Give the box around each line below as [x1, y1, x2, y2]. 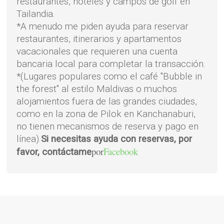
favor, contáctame [16, 146, 92, 158]
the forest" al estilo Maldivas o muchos [16, 83, 177, 95]
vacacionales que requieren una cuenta [16, 46, 178, 57]
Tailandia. [16, 8, 55, 20]
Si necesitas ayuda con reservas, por [41, 133, 192, 145]
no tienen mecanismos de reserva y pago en [16, 121, 199, 132]
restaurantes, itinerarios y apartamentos [16, 33, 182, 45]
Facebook [103, 145, 138, 158]
